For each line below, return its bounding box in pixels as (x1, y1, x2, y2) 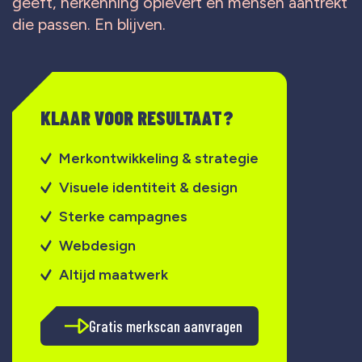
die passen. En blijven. (12, 15, 166, 35)
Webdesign (58, 236, 136, 255)
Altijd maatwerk (58, 265, 168, 284)
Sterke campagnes (58, 207, 187, 225)
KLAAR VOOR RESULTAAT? (40, 105, 234, 129)
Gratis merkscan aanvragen (89, 316, 242, 335)
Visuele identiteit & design (58, 178, 238, 196)
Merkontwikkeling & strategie (58, 149, 259, 167)
